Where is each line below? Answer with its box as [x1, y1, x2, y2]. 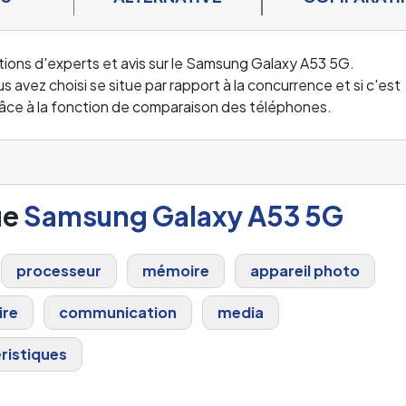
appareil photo [250, 260, 360, 280]
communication [59, 302, 177, 322]
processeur [16, 260, 101, 280]
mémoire [142, 260, 209, 280]
